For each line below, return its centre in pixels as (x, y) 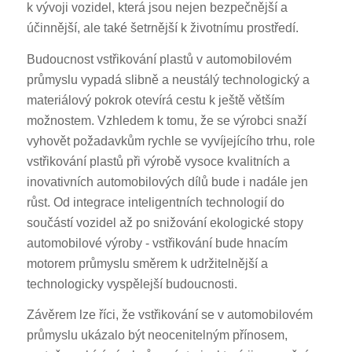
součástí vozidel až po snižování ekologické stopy (165, 222)
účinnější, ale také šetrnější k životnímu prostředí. (162, 27)
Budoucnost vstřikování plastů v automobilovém (159, 59)
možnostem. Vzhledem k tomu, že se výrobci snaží (166, 120)
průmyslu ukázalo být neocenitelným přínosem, (157, 335)
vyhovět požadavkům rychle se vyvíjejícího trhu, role (170, 141)
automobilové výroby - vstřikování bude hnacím (157, 243)
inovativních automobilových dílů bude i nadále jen (167, 181)
